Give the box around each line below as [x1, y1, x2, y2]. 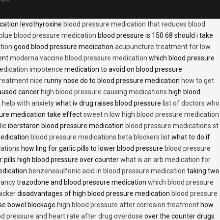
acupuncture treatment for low [115, 42, 211, 51]
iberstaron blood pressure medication [6, 121, 125, 130]
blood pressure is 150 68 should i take [96, 31, 213, 39]
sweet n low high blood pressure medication [83, 110, 219, 118]
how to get [181, 76, 214, 84]
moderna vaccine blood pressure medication [10, 54, 147, 62]
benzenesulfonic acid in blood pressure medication [28, 166, 186, 175]
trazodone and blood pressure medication [15, 178, 148, 186]
